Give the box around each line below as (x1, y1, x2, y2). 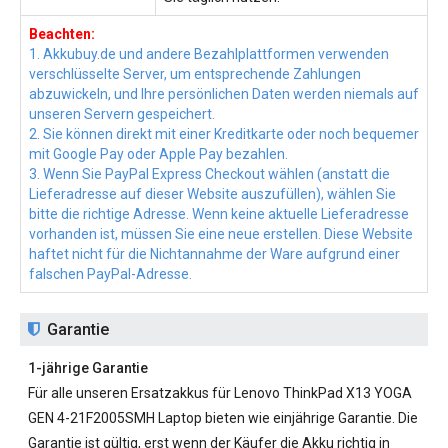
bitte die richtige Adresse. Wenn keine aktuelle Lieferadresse (29, 206, 409, 222)
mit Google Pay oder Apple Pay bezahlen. (29, 146, 288, 162)
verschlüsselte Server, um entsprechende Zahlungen (29, 66, 361, 82)
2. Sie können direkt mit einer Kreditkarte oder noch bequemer (29, 126, 419, 142)
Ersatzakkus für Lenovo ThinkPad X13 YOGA (131, 385, 412, 401)
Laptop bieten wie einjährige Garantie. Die (155, 410, 418, 426)
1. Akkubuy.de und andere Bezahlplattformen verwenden (29, 46, 389, 62)
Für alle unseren (28, 385, 131, 401)
